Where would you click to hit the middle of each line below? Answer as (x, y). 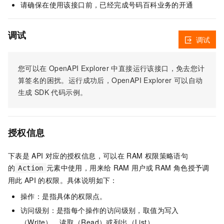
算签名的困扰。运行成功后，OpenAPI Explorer (95, 80)
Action (31, 168)
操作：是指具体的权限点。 (64, 196)
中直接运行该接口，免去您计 (158, 68)
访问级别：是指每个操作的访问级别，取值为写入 (100, 210)
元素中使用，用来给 (79, 168)
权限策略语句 (166, 156)
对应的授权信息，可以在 (85, 156)
